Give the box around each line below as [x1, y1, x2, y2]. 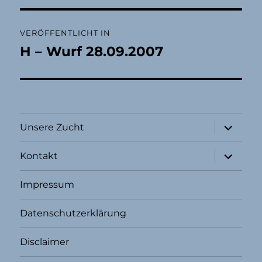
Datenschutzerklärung [20, 208, 127, 219]
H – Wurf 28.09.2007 [20, 43, 164, 60]
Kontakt [20, 150, 58, 162]
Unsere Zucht [20, 122, 85, 133]
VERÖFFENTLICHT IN [20, 27, 111, 37]
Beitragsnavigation [19, 13, 160, 30]
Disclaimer [20, 236, 70, 248]
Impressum [20, 179, 75, 191]
